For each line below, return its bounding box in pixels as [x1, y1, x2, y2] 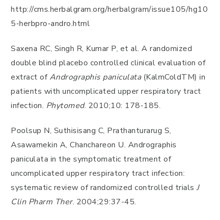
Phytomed [46, 100, 84, 111]
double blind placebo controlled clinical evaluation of [11, 57, 205, 68]
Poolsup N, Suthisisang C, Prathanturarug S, [11, 125, 171, 136]
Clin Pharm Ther [11, 196, 73, 207]
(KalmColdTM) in [141, 72, 205, 82]
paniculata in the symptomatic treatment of [11, 154, 171, 165]
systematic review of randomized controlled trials [11, 182, 196, 193]
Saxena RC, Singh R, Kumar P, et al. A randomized [11, 43, 192, 54]
